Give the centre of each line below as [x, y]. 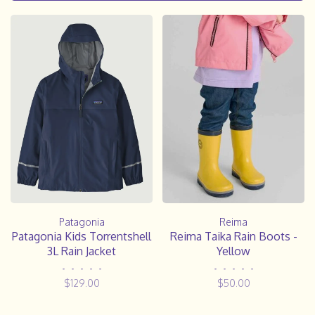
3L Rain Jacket [82, 251]
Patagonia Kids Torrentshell [82, 237]
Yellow [233, 251]
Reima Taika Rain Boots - [233, 236]
